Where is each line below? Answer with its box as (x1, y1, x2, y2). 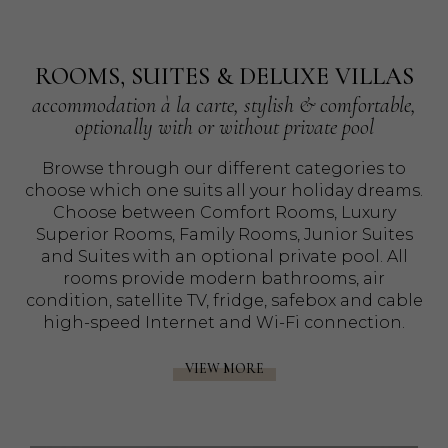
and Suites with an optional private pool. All (40, 247, 408, 267)
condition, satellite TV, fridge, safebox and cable (25, 291, 423, 311)
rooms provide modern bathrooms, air (63, 269, 385, 289)
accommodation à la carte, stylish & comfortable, (32, 92, 416, 119)
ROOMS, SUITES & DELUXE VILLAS (34, 62, 414, 92)
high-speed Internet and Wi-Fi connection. (43, 313, 405, 333)
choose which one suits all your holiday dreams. (25, 181, 423, 201)
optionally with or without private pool (74, 114, 374, 141)
